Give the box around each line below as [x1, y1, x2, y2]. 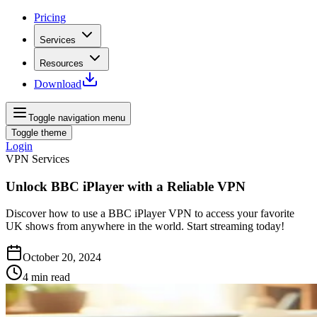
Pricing [34, 11, 66, 23]
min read [31, 271, 70, 284]
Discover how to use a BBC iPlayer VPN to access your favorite [6, 207, 294, 220]
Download [34, 78, 81, 90]
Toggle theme [11, 127, 67, 138]
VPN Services [6, 153, 69, 165]
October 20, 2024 [23, 251, 101, 264]
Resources [40, 58, 83, 69]
